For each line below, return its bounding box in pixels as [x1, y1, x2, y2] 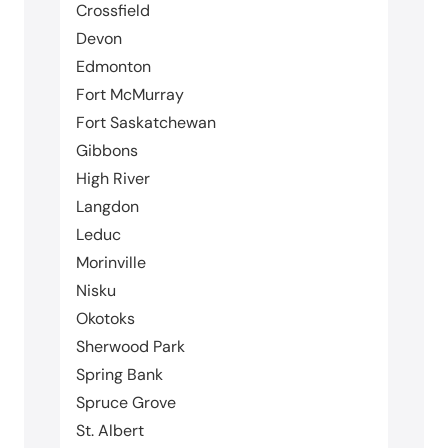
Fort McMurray [76, 83, 184, 105]
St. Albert [76, 419, 144, 441]
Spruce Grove [76, 391, 176, 413]
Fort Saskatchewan [76, 111, 216, 133]
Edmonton [76, 55, 151, 77]
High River [76, 167, 150, 189]
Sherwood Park [76, 335, 185, 357]
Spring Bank [76, 363, 163, 385]
